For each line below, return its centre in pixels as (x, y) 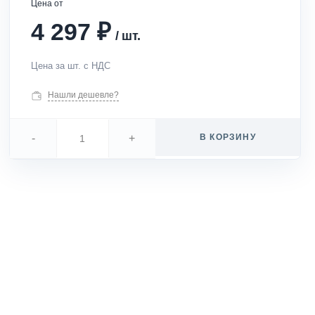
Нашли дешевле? (84, 95)
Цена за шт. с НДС (71, 66)
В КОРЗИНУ (227, 137)
